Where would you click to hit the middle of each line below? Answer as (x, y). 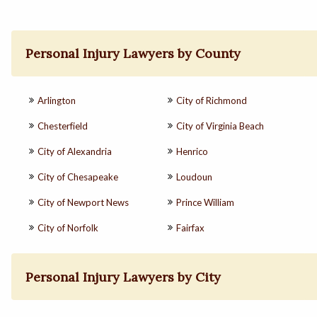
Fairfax (190, 228)
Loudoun (194, 177)
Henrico (192, 152)
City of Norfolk (68, 228)
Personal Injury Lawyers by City (123, 277)
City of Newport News (83, 203)
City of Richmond (212, 101)
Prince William (205, 203)
